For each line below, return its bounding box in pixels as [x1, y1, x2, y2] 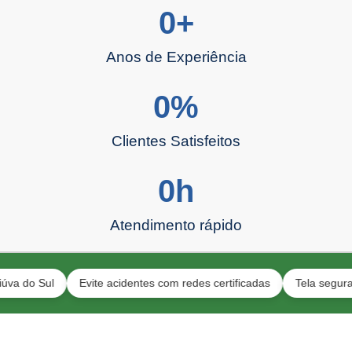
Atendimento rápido [110, 216, 242, 233]
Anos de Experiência [105, 48, 247, 65]
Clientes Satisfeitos [112, 132, 240, 149]
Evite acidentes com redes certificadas [39, 276, 231, 289]
